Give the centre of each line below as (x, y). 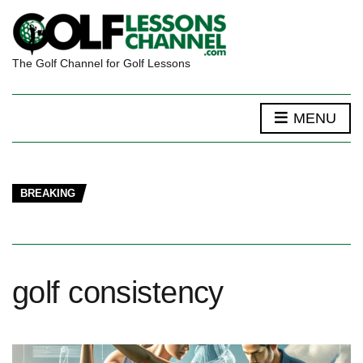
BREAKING (48, 193)
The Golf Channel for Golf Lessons (101, 63)
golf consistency (118, 293)
